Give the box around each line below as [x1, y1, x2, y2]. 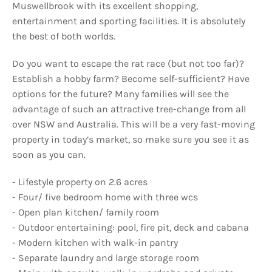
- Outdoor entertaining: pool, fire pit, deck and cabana [12, 222, 249, 233]
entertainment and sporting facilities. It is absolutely [12, 15, 245, 27]
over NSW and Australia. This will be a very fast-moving [12, 118, 255, 130]
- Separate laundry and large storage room [12, 252, 199, 263]
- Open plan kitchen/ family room [12, 206, 159, 218]
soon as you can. [12, 149, 86, 160]
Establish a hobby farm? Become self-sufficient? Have [12, 73, 250, 84]
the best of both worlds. [12, 30, 115, 42]
